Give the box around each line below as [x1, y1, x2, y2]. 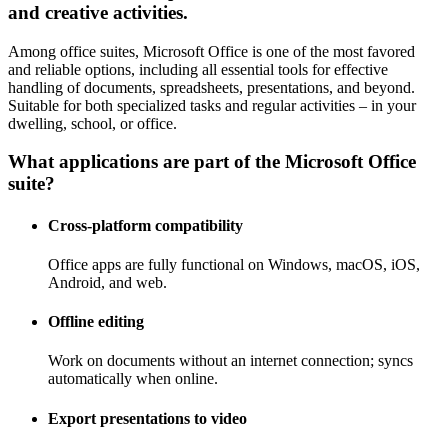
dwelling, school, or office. [8, 114, 177, 132]
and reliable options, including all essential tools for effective [8, 60, 388, 78]
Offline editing [48, 313, 144, 331]
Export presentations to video [48, 409, 247, 427]
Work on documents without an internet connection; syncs [48, 352, 413, 370]
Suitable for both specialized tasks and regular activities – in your [8, 96, 416, 114]
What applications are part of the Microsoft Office [8, 151, 416, 173]
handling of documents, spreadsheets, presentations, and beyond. [8, 78, 415, 96]
